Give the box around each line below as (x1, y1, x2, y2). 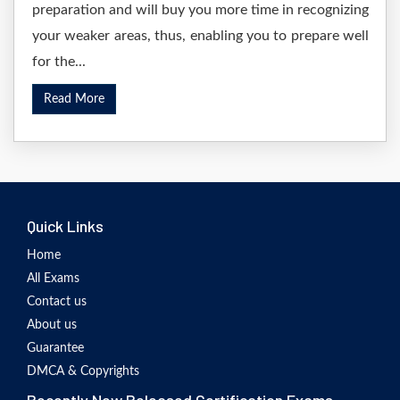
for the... (32, 54, 86, 69)
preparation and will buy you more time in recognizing (32, 3, 369, 17)
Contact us (27, 296, 87, 308)
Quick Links (27, 216, 104, 236)
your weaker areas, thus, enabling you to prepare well (32, 29, 369, 43)
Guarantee (27, 342, 84, 354)
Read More (44, 93, 104, 105)
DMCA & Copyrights (27, 365, 139, 378)
